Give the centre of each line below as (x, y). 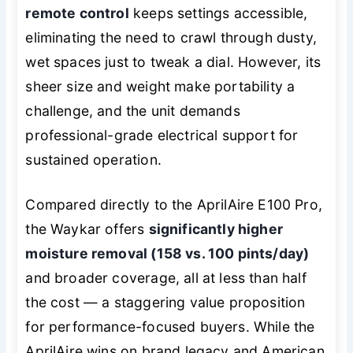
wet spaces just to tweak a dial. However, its (173, 61)
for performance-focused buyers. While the (170, 327)
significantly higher (216, 229)
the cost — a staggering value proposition (165, 303)
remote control (77, 13)
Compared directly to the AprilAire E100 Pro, (174, 205)
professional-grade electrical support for (162, 135)
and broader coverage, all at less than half (166, 278)
